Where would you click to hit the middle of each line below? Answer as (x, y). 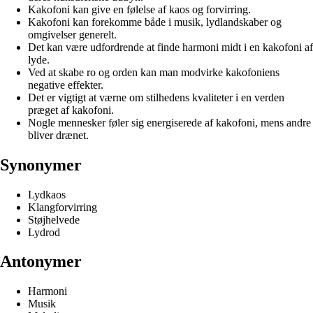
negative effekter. (66, 85)
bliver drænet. (58, 135)
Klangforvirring (63, 207)
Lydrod (44, 232)
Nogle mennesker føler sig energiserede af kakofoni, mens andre (169, 122)
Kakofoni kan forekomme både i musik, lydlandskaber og (155, 22)
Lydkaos (47, 194)
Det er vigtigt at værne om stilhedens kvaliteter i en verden (156, 97)
